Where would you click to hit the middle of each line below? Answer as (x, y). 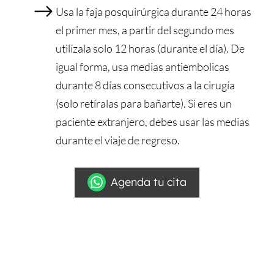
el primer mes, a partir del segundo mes (145, 30)
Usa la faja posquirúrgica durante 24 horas (153, 11)
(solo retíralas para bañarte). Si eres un (143, 103)
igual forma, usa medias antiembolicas (142, 66)
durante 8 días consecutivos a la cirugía (145, 85)
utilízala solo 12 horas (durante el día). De (150, 48)
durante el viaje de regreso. (117, 140)
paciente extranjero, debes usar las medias (152, 121)
